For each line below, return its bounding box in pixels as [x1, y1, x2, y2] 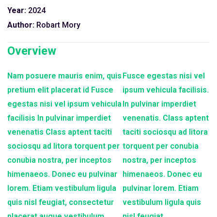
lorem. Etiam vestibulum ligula [7, 184, 116, 193]
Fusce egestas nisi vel [122, 71, 205, 80]
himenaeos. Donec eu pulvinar [7, 170, 117, 179]
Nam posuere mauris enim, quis [7, 71, 122, 80]
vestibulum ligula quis [122, 198, 201, 207]
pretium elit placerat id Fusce [7, 85, 113, 94]
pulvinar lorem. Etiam [122, 184, 199, 193]
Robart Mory [34, 20, 80, 30]
